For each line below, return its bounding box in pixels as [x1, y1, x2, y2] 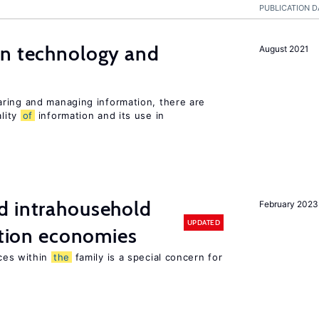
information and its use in [35, 110, 164, 121]
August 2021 [259, 43, 308, 54]
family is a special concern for [71, 251, 223, 263]
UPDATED [187, 217, 220, 227]
